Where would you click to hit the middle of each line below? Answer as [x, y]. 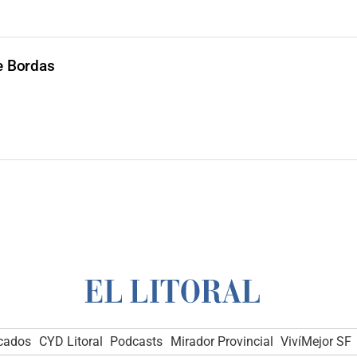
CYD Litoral [71, 341]
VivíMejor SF [316, 341]
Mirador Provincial [222, 341]
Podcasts [137, 341]
